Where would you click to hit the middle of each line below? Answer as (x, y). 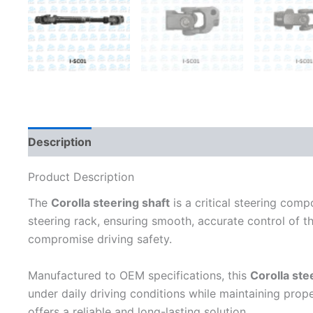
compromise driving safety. (100, 239)
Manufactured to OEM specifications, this (139, 275)
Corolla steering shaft (110, 203)
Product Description (81, 177)
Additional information (163, 142)
